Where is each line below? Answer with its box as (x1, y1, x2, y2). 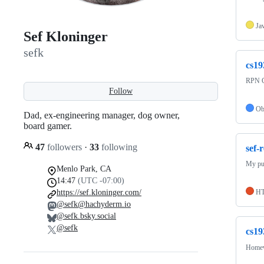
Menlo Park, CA (57, 164, 111, 173)
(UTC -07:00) (78, 176, 124, 185)
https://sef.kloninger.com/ (57, 187, 141, 197)
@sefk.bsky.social (57, 211, 116, 220)
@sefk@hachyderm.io (57, 199, 131, 209)
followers (45, 141, 84, 152)
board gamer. (24, 120, 72, 131)
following (99, 141, 137, 152)
